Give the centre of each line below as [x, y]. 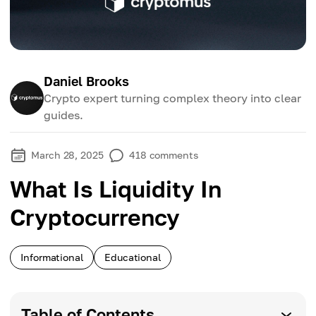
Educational [133, 257]
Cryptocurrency [95, 217]
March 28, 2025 [67, 155]
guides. [63, 115]
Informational [52, 257]
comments [174, 155]
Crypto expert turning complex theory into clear [172, 98]
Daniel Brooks [86, 81]
